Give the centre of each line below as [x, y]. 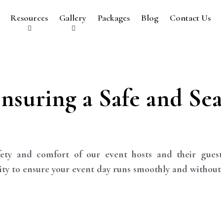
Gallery [73, 18]
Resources [29, 18]
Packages [114, 18]
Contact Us [190, 18]
